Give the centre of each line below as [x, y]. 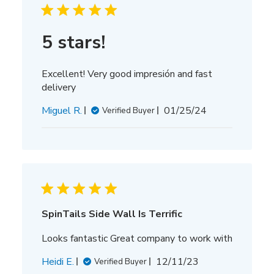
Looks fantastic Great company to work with [137, 238]
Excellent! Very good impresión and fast [127, 74]
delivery [58, 87]
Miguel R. [61, 110]
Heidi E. [57, 261]
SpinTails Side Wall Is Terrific [112, 214]
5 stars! [73, 42]
